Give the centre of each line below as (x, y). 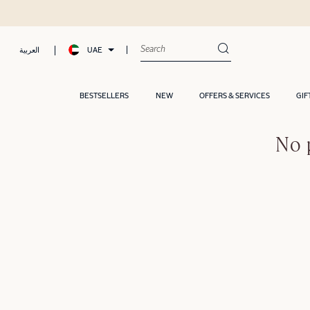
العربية (30, 51)
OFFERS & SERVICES (235, 95)
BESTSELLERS (104, 95)
